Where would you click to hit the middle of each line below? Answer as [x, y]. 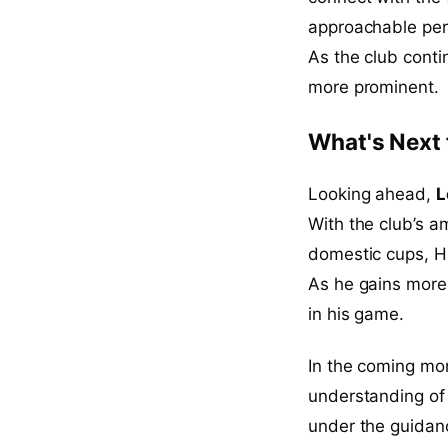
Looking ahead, [372, 193]
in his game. [356, 313]
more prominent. [373, 86]
